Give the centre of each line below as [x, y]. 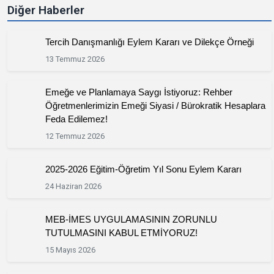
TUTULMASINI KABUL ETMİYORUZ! [121, 233]
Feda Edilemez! [76, 119]
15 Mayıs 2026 [70, 250]
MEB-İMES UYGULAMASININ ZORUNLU [131, 219]
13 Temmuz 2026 [75, 59]
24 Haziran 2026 [73, 186]
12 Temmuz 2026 [75, 136]
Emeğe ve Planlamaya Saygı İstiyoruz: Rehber [139, 92]
